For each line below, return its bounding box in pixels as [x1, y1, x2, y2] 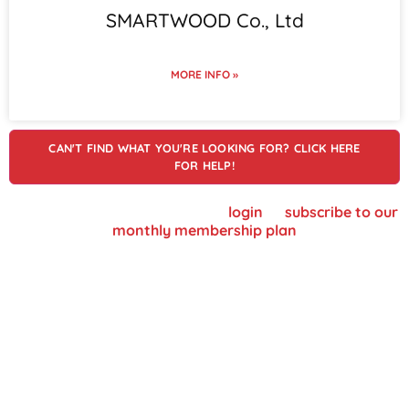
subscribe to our [284, 203, 398, 222]
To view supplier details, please [11, 203, 228, 222]
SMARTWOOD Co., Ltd [105, 8, 304, 33]
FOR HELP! [174, 158, 235, 173]
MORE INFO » [171, 68, 238, 82]
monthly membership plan [112, 221, 297, 240]
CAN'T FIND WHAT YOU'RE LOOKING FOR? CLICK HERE [48, 141, 361, 156]
